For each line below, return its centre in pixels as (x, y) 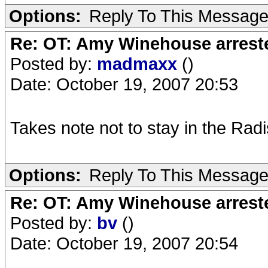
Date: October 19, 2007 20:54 (124, 243)
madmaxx (139, 64)
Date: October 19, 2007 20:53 (124, 84)
